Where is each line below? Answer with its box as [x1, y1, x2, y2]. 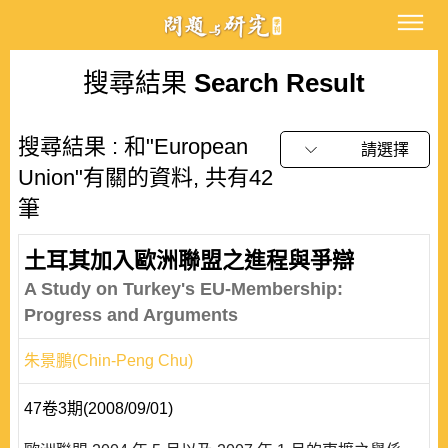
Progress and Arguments [24, 305, 238, 325]
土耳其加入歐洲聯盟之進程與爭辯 [24, 248, 354, 273]
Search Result [187, 68, 365, 98]
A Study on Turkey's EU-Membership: [24, 279, 343, 299]
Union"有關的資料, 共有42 [18, 165, 273, 190]
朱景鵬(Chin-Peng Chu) [24, 352, 193, 369]
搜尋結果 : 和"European [18, 134, 248, 159]
